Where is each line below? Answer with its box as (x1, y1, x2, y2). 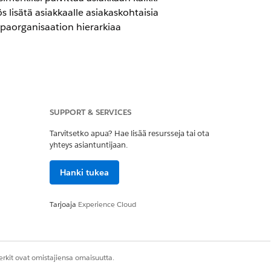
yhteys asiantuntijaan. (50, 140, 128, 150)
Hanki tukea (60, 167, 109, 178)
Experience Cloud (78, 199, 136, 209)
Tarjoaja (50, 199, 78, 209)
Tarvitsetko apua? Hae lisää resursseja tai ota (50, 128, 209, 139)
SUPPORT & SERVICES (50, 107, 131, 117)
